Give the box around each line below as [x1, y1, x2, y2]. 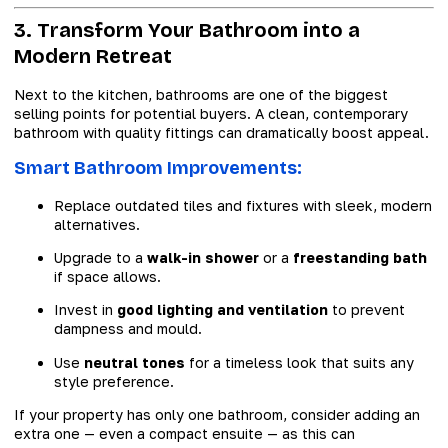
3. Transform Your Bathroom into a [14, 18, 360, 43]
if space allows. [54, 268, 161, 286]
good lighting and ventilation [117, 301, 328, 319]
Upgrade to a [54, 249, 147, 267]
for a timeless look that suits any [185, 353, 414, 371]
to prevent [328, 301, 405, 319]
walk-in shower [147, 249, 259, 267]
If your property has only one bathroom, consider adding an [14, 406, 420, 424]
